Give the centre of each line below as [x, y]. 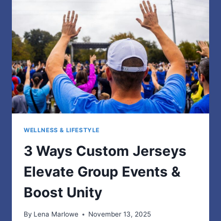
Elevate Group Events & [102, 171]
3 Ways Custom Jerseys [105, 151]
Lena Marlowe [56, 214]
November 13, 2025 [120, 214]
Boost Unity [63, 192]
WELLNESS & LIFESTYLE [62, 130]
